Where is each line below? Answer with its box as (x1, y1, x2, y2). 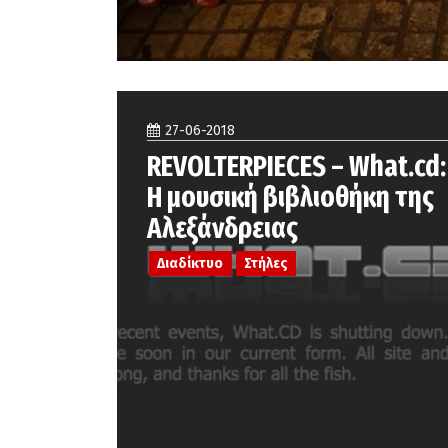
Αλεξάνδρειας (147, 211, 298, 246)
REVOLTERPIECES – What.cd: (147, 149, 446, 184)
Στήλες (243, 254, 288, 272)
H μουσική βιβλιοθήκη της (147, 180, 434, 215)
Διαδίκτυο (157, 254, 224, 272)
